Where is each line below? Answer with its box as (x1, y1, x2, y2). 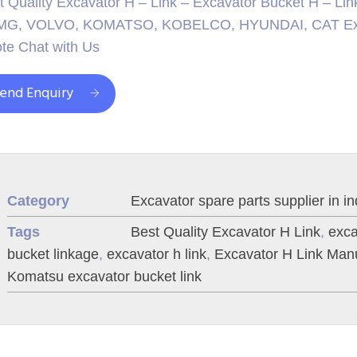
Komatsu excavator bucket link (7, 269, 202, 284)
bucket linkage (7, 246, 99, 262)
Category (7, 193, 69, 209)
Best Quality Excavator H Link (131, 224, 320, 240)
